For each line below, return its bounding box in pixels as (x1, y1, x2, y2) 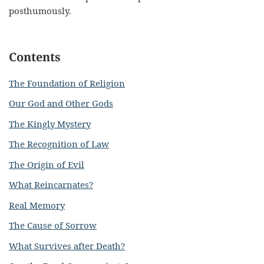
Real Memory (9, 199, 65, 211)
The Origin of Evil (9, 158, 84, 170)
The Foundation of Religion (9, 77, 125, 89)
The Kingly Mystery (9, 117, 91, 130)
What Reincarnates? (9, 179, 93, 190)
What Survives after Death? (9, 239, 125, 252)
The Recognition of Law (9, 138, 109, 150)
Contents (9, 48, 61, 65)
